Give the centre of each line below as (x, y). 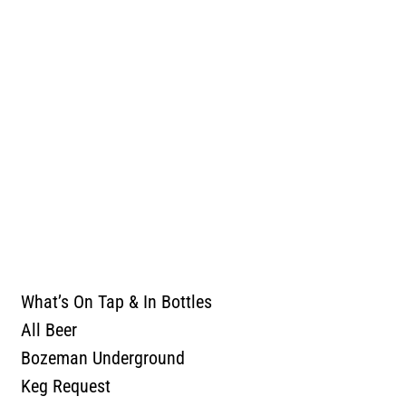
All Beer (49, 330)
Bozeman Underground (103, 358)
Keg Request (66, 386)
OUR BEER (58, 274)
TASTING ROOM (77, 246)
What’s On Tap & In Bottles (116, 302)
